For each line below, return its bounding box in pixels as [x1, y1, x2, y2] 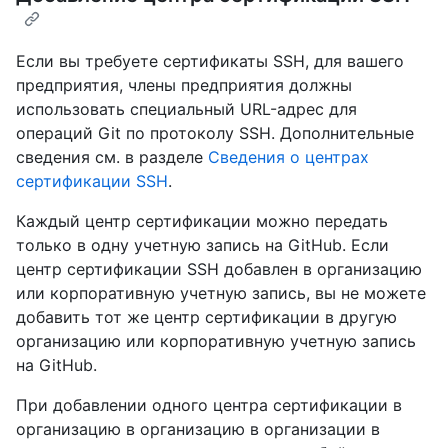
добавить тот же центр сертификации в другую [16, 306, 397, 327]
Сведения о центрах [208, 146, 369, 167]
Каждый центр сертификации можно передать [16, 210, 388, 231]
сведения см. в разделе [16, 146, 208, 167]
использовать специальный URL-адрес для [16, 98, 357, 119]
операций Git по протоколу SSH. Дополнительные [16, 122, 414, 143]
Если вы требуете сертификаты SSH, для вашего [16, 50, 404, 71]
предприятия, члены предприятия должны [16, 74, 352, 95]
